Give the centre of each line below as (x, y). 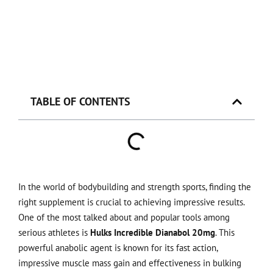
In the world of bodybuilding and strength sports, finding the (135, 187)
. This (225, 233)
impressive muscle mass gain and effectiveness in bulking (130, 263)
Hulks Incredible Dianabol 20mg (153, 233)
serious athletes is (54, 233)
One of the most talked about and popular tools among (124, 218)
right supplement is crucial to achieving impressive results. (131, 202)
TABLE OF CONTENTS (80, 102)
